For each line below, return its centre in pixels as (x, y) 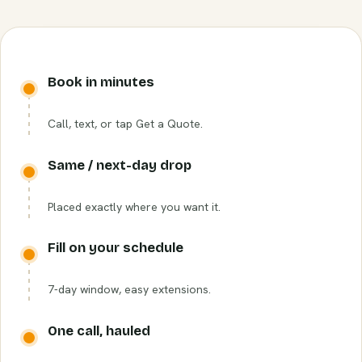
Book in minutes (101, 82)
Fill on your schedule (116, 248)
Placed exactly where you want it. (134, 206)
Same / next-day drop (120, 165)
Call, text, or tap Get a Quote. (125, 124)
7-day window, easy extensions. (129, 290)
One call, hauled (99, 330)
